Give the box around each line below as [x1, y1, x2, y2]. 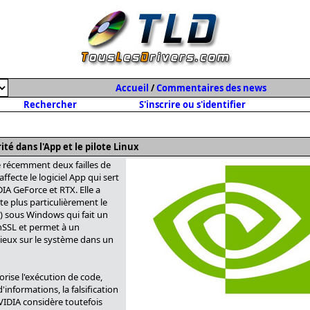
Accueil [116, 82, 149, 94]
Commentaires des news [156, 82, 266, 94]
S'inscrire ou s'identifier [138, 98, 246, 111]
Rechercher [24, 98, 77, 111]
